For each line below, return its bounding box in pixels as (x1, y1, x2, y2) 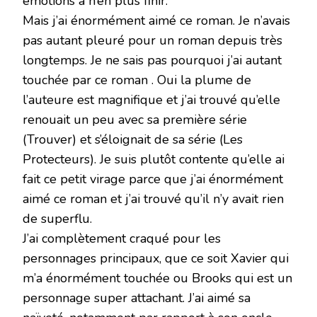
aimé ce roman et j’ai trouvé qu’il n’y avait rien (23, 190, 284, 207)
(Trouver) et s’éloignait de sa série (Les (23, 130, 243, 148)
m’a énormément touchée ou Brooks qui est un (23, 269, 292, 287)
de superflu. (23, 209, 92, 227)
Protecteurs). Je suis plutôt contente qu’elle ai (23, 150, 284, 168)
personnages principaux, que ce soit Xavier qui (23, 249, 289, 267)
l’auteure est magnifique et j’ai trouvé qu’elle (23, 91, 280, 108)
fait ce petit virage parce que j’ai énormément (23, 170, 283, 188)
